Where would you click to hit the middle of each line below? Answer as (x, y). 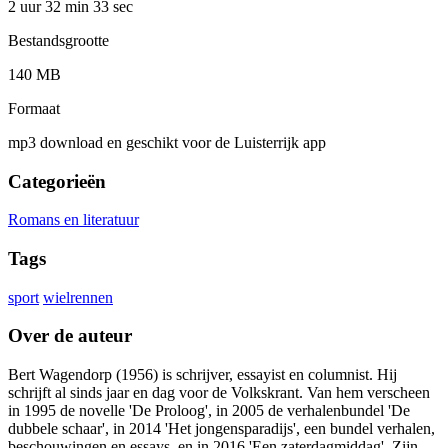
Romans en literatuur (73, 220)
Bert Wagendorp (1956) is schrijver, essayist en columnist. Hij (202, 375)
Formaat (34, 108)
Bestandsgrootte (58, 40)
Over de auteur (70, 336)
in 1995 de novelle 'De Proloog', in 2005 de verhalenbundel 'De (209, 411)
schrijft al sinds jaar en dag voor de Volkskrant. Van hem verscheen (219, 393)
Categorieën (57, 181)
